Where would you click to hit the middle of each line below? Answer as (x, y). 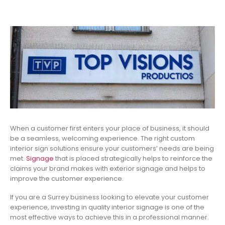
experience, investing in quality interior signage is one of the (107, 207)
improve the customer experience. (67, 179)
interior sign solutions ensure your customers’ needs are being (112, 149)
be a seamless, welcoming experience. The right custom (102, 139)
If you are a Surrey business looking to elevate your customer (109, 197)
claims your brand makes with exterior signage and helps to (108, 169)
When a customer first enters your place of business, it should (110, 129)
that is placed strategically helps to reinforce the (133, 159)
